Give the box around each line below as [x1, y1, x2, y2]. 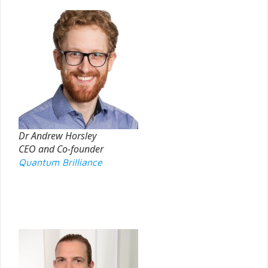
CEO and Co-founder [19, 142, 103, 156]
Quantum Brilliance [19, 156, 102, 167]
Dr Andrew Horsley [19, 129, 96, 142]
